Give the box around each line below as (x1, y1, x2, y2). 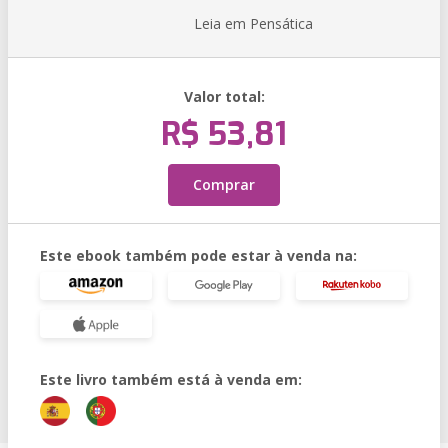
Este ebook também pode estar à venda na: (40, 246, 357, 265)
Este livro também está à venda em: (40, 370, 302, 389)
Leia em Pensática (194, 14, 313, 33)
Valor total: (183, 87, 265, 106)
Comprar (193, 175, 255, 194)
